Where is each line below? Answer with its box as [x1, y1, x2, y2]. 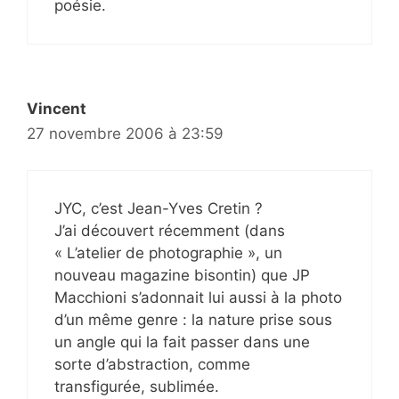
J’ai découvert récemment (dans [54, 221, 285, 240]
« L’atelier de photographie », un [54, 243, 282, 262]
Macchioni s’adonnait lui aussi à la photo [54, 288, 342, 306]
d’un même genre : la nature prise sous [54, 310, 332, 329]
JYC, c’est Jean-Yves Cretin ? [54, 199, 263, 217]
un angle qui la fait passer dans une [54, 332, 310, 351]
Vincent [27, 100, 86, 118]
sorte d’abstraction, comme [54, 354, 250, 373]
